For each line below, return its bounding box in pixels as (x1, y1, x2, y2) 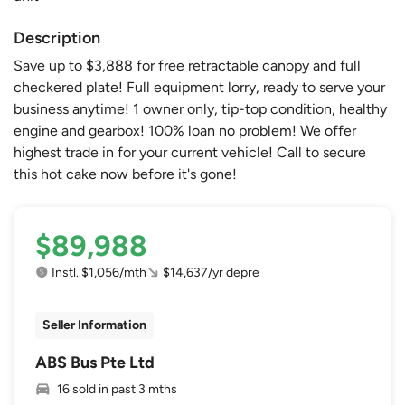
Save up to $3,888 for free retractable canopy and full (14, 56, 361, 74)
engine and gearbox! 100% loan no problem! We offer (14, 121, 356, 139)
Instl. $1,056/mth (52, 264, 146, 280)
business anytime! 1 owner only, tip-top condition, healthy (14, 99, 387, 118)
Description (14, 27, 100, 48)
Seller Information (42, 316, 146, 333)
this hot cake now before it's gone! (14, 165, 237, 183)
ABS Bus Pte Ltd (35, 352, 155, 372)
